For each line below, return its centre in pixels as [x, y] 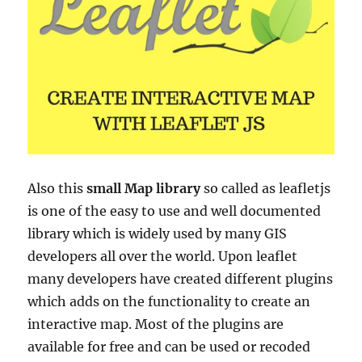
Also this [57, 188]
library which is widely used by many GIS [158, 233]
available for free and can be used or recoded [169, 346]
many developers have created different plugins [181, 278]
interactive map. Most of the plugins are [156, 324]
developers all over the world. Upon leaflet [163, 256]
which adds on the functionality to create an [169, 301]
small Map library [144, 188]
